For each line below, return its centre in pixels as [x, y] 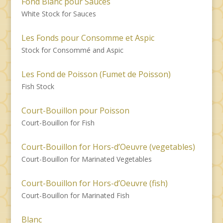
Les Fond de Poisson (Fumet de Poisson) [96, 74]
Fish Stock [38, 86]
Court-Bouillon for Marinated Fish [75, 195]
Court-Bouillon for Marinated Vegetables [86, 159]
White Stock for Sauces [58, 13]
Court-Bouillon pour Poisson [75, 110]
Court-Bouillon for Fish [58, 122]
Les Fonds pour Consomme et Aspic [88, 38]
